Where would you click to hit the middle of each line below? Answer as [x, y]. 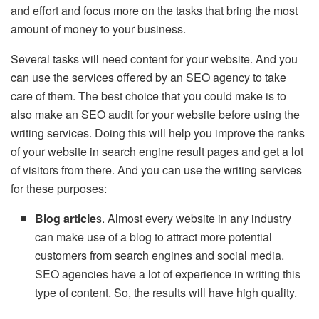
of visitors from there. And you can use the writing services [156, 169]
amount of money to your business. [98, 28]
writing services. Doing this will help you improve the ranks [158, 132]
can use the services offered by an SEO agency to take [148, 77]
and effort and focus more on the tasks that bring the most [154, 10]
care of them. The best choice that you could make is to [148, 95]
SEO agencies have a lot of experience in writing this [168, 273]
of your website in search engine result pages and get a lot [157, 151]
